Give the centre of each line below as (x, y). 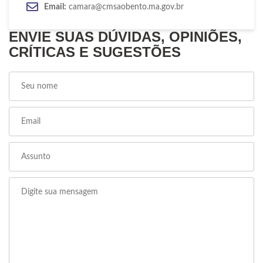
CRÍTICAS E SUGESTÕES (95, 52)
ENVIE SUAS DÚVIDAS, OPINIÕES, (125, 36)
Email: (55, 7)
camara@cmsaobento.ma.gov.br (125, 7)
